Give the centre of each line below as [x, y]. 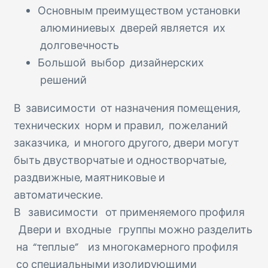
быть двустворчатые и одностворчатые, [120, 161]
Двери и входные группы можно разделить [133, 230]
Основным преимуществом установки [139, 11]
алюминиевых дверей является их [132, 29]
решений [62, 81]
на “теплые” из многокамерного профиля [126, 248]
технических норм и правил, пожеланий [121, 126]
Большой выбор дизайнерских [121, 63]
